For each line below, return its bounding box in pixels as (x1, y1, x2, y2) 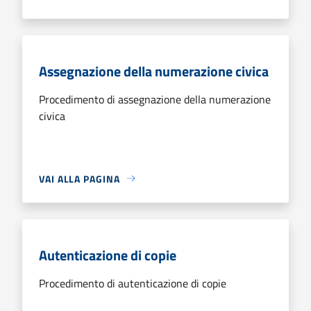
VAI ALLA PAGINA (39, 171, 120, 186)
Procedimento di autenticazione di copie (39, 274, 226, 292)
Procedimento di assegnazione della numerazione (39, 90, 271, 108)
